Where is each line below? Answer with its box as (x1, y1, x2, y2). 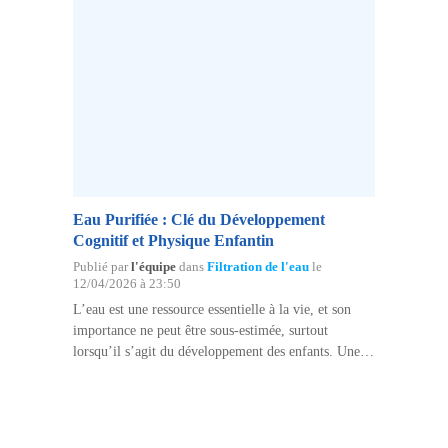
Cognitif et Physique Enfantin (72, 232, 274, 250)
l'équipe (130, 260, 176, 275)
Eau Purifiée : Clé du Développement (72, 211, 325, 229)
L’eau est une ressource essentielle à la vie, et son (72, 302, 351, 318)
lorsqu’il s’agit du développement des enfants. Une (72, 344, 360, 360)
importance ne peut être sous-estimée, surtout (72, 323, 328, 339)
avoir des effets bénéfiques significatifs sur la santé (72, 386, 360, 402)
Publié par (72, 260, 131, 275)
